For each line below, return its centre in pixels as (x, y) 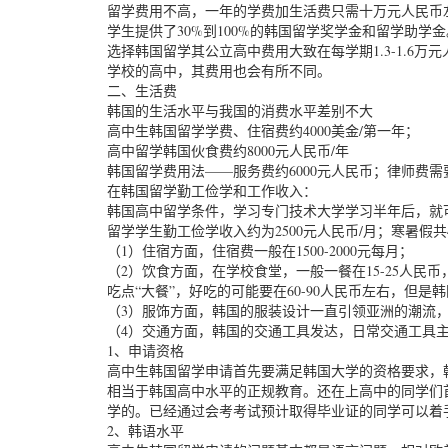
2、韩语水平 (145, 430)
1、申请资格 (145, 350)
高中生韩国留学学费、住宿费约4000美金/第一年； (263, 130)
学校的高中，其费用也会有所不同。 (219, 70)
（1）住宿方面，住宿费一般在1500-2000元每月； (260, 250)
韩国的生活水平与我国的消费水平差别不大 (240, 110)
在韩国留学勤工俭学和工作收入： (212, 190)
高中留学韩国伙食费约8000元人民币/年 (228, 150)
